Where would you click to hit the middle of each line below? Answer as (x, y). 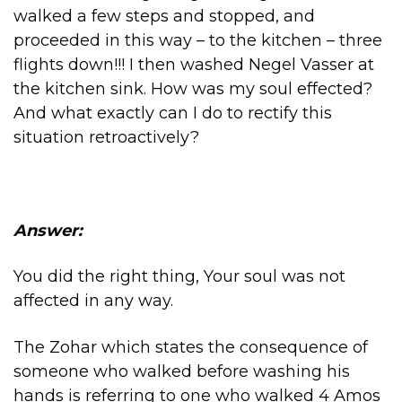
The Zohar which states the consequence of (191, 347)
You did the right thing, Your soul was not (179, 277)
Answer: (48, 230)
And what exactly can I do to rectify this (173, 114)
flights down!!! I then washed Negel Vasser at (194, 65)
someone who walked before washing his (182, 371)
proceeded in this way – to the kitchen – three (198, 41)
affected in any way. (93, 301)
